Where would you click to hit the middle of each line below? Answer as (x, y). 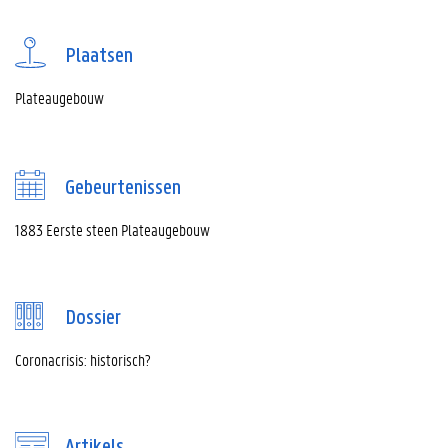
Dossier (93, 319)
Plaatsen (99, 57)
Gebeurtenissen (123, 189)
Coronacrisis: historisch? (83, 360)
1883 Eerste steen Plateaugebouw (112, 230)
